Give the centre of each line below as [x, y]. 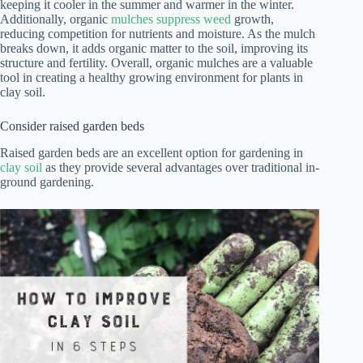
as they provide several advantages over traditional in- [181, 167]
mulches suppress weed [171, 19]
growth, [252, 19]
